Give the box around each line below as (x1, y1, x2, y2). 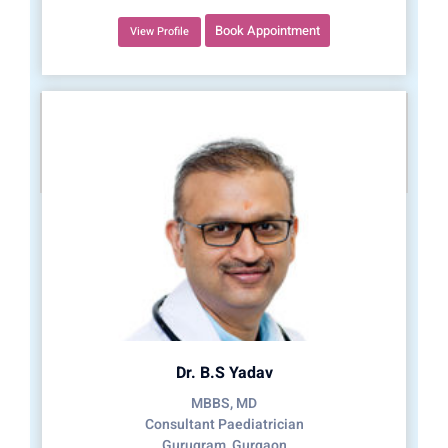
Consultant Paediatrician (144, 414, 304, 436)
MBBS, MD (191, 393, 257, 415)
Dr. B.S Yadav (175, 361, 273, 386)
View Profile (130, 23, 189, 41)
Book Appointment (215, 21, 320, 41)
